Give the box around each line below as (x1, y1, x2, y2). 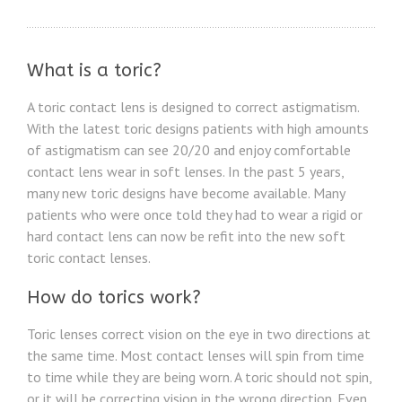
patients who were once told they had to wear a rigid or (27, 205, 363, 223)
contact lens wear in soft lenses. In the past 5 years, (27, 162, 344, 180)
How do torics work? (27, 287, 201, 308)
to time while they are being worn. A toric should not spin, (27, 368, 371, 386)
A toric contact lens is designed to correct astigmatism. (27, 98, 359, 116)
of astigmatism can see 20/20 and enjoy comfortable (27, 141, 351, 159)
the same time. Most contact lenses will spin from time (27, 346, 364, 364)
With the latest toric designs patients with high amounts (27, 119, 369, 137)
